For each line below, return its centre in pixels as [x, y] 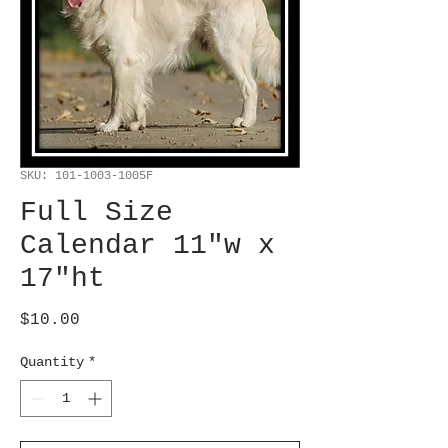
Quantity [52, 362]
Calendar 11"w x [147, 245]
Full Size [96, 212]
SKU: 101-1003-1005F [86, 176]
